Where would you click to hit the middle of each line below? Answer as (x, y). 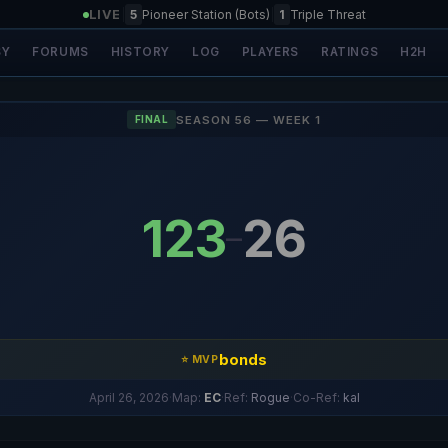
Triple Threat (327, 14)
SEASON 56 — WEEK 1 (249, 119)
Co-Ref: (317, 397)
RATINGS (349, 52)
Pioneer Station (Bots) (205, 14)
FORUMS (60, 52)
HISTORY (140, 52)
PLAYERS (270, 52)
